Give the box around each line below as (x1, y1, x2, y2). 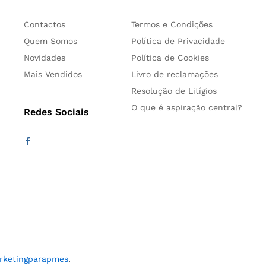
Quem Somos (24, 36, 77, 46)
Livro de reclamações (131, 69, 218, 79)
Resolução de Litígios (131, 86, 217, 96)
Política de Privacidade (131, 36, 225, 46)
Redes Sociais (24, 106, 89, 118)
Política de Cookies (131, 53, 209, 62)
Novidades (24, 53, 65, 62)
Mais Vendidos (24, 69, 82, 79)
